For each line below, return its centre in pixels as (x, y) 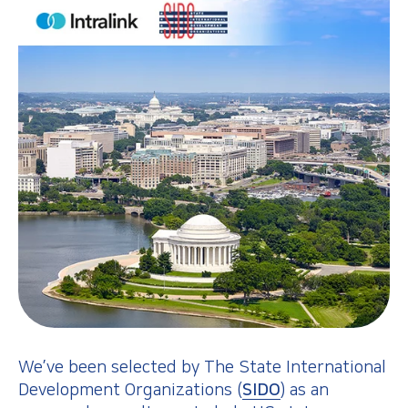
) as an (305, 390)
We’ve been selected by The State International (202, 367)
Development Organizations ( (130, 390)
